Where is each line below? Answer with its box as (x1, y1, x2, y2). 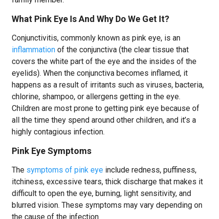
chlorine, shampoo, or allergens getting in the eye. (12, 92, 180, 101)
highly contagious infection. (12, 127, 105, 136)
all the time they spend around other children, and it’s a (12, 115, 196, 125)
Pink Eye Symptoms (12, 146, 91, 156)
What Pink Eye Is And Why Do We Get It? (12, 14, 169, 24)
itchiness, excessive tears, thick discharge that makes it (12, 177, 203, 186)
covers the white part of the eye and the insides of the (12, 57, 197, 66)
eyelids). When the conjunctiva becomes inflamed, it (12, 68, 188, 78)
